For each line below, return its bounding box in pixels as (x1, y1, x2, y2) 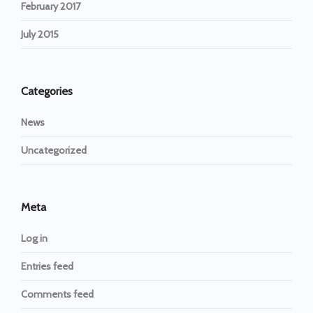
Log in (21, 232, 48, 245)
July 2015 (21, 28, 59, 41)
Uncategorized (21, 144, 87, 157)
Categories (21, 84, 73, 99)
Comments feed (21, 288, 94, 301)
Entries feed (21, 260, 73, 273)
